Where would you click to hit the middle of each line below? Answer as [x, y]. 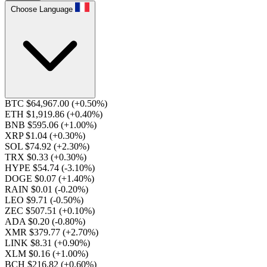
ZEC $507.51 [32, 211]
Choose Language [42, 9]
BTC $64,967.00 [38, 103]
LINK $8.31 [30, 243]
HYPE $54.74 [33, 168]
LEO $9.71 [27, 200]
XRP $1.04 [27, 136]
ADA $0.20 [28, 221]
